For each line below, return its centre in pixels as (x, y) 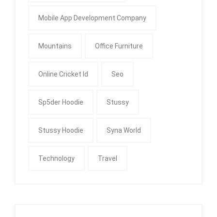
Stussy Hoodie (61, 130)
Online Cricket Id (63, 74)
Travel (108, 158)
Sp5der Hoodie (61, 102)
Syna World (124, 130)
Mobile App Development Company (92, 18)
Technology (56, 158)
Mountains (55, 46)
